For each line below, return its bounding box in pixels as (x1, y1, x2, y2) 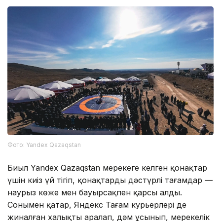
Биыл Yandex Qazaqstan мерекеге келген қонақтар (7, 163, 207, 173)
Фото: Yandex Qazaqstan (7, 141, 81, 149)
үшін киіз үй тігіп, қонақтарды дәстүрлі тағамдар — (7, 175, 213, 185)
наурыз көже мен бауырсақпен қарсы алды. (7, 187, 182, 198)
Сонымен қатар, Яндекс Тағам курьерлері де (7, 200, 186, 210)
